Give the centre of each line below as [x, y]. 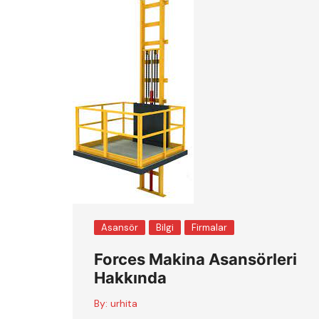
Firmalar [209, 228]
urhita [124, 303]
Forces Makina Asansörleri [195, 259]
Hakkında [130, 278]
